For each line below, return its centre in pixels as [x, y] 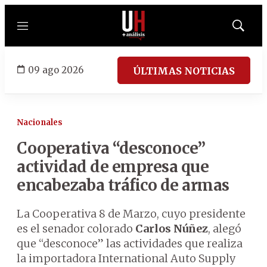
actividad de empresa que [113, 167]
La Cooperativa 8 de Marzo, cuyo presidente [131, 214]
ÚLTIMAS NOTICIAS [184, 71]
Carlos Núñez [172, 229]
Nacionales [40, 122]
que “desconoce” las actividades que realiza [130, 243]
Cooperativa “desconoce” [111, 148]
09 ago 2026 [56, 70]
